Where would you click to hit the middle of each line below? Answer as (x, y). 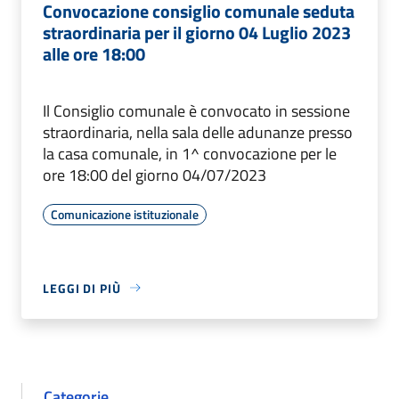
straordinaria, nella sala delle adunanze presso (198, 132)
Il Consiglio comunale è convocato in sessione (196, 110)
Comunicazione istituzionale (125, 214)
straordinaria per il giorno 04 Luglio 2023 (197, 32)
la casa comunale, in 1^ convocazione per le (190, 153)
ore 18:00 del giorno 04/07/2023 (155, 175)
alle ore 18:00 (94, 53)
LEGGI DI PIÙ (82, 288)
